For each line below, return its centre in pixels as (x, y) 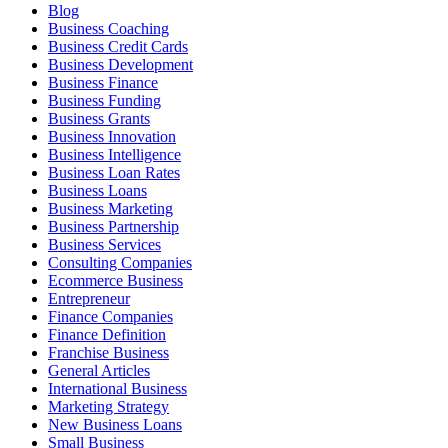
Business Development (120, 64)
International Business (117, 388)
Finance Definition (107, 334)
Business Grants (99, 118)
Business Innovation (112, 136)
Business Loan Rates (114, 172)
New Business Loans (115, 424)
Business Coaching (108, 28)
